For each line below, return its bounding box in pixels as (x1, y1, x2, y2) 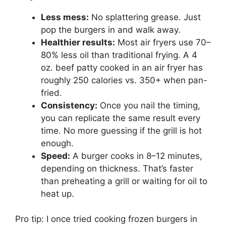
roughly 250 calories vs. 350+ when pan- (41, 75, 207, 85)
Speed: (41, 150, 70, 161)
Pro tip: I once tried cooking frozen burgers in (15, 214, 197, 224)
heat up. (41, 188, 74, 199)
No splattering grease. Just (89, 12, 201, 22)
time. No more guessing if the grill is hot (41, 125, 202, 136)
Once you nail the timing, (97, 100, 200, 110)
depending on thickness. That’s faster (41, 163, 193, 174)
